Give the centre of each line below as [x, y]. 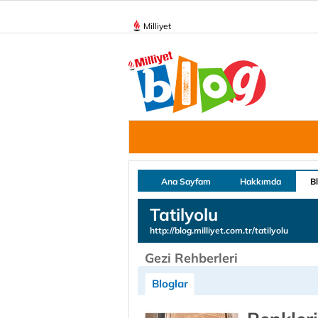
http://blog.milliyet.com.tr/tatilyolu [219, 230]
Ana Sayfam [186, 181]
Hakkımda [261, 181]
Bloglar [170, 284]
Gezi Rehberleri [191, 258]
